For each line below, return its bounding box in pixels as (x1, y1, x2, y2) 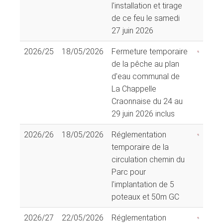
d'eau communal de (111, 71, 180, 81)
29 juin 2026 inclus (111, 109, 175, 118)
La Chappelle (111, 84, 156, 94)
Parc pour (111, 167, 146, 177)
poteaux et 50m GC (111, 192, 179, 202)
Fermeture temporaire (111, 46, 188, 56)
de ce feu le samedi (111, 13, 180, 23)
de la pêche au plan (111, 59, 179, 69)
